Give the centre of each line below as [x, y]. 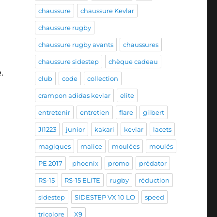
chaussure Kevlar [107, 11]
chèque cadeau [133, 62]
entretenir [54, 113]
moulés [161, 147]
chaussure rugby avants [76, 45]
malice [91, 147]
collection [102, 79]
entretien [94, 113]
